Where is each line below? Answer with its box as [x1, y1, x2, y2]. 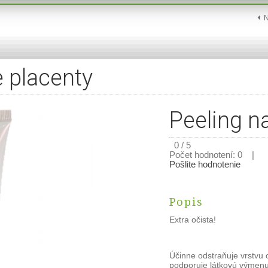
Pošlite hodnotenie [169, 159, 241, 169]
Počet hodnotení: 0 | [169, 150, 257, 160]
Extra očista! [169, 215, 217, 224]
